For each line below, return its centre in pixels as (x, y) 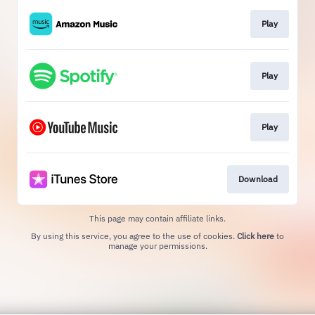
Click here (256, 236)
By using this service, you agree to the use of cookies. (134, 236)
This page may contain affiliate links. (157, 218)
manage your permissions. (157, 245)
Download (258, 179)
